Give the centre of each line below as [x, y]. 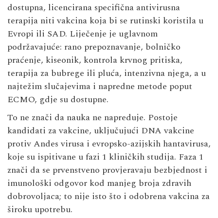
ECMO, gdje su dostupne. [58, 99]
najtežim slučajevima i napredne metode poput [100, 86]
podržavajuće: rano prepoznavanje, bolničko [94, 47]
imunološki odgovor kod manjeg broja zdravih [99, 183]
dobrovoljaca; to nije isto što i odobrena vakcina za [109, 196]
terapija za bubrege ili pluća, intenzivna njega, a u [107, 73]
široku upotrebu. [40, 209]
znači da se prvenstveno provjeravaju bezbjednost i [107, 170]
